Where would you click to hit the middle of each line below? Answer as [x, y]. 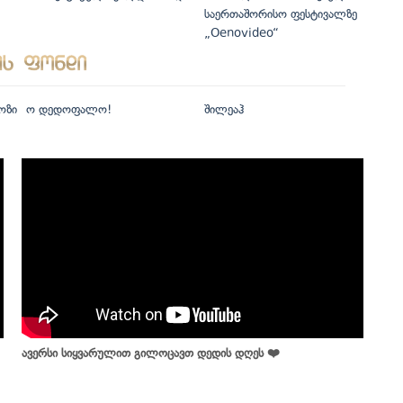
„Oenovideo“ [241, 32]
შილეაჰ [224, 109]
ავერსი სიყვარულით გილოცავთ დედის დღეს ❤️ [151, 353]
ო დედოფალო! [69, 109]
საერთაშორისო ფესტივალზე [280, 13]
